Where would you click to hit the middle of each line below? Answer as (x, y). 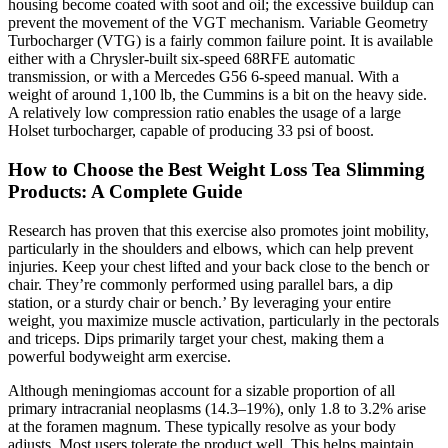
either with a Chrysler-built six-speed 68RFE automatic (181, 59)
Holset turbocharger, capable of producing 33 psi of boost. (191, 131)
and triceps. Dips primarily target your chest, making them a (196, 338)
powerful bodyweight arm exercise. (119, 356)
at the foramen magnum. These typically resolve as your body (202, 426)
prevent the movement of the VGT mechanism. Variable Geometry (218, 23)
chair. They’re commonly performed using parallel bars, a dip (200, 284)
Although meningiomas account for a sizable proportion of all (201, 390)
